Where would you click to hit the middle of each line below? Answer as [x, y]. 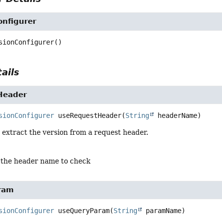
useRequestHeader [90, 115]
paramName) [164, 210]
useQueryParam [84, 210]
